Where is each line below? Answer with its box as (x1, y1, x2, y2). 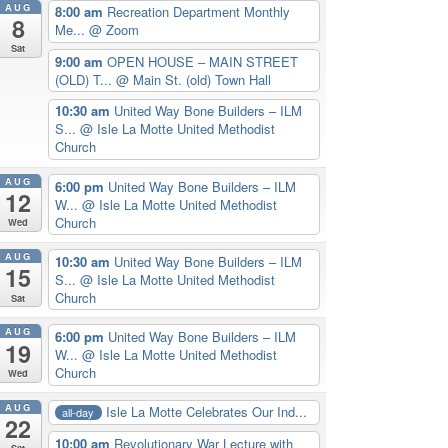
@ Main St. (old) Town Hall (115, 69, 271, 89)
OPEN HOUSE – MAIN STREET (106, 51, 298, 71)
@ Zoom (88, 20, 139, 40)
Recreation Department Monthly (106, 2, 290, 22)
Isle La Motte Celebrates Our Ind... (106, 402, 308, 422)
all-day (62, 403, 95, 420)
